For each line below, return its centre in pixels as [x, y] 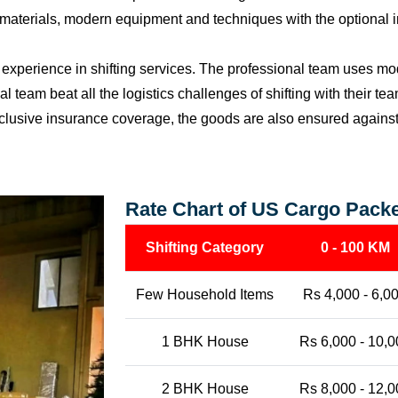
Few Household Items [205, 295]
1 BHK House [205, 342]
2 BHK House [205, 389]
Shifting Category [205, 247]
